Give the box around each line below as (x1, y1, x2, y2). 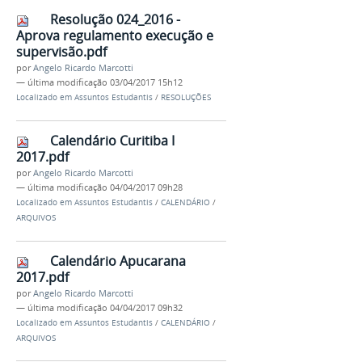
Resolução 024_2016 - (50, 11, 180, 29)
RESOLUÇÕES (161, 92, 211, 103)
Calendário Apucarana (50, 251, 186, 270)
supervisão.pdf (16, 43, 107, 61)
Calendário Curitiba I (50, 131, 175, 149)
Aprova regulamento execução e (16, 27, 213, 45)
